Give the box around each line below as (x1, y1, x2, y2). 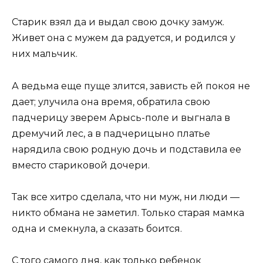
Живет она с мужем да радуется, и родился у (12, 32, 235, 44)
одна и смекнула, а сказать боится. (12, 222, 182, 234)
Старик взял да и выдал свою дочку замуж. (12, 16, 224, 28)
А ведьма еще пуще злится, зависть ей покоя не (12, 80, 250, 92)
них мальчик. (12, 48, 77, 60)
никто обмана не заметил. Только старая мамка (12, 207, 244, 218)
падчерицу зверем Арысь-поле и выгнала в (12, 112, 230, 123)
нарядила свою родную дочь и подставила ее (12, 143, 241, 155)
